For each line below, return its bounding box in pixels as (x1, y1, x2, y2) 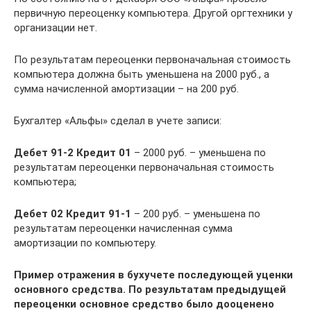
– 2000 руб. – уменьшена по (131, 146, 266, 159)
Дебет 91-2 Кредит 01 (14, 146, 131, 159)
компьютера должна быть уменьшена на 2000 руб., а (14, 68, 269, 81)
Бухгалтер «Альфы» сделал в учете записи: (14, 115, 221, 127)
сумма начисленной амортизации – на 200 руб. (14, 83, 239, 95)
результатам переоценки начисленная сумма (14, 222, 233, 235)
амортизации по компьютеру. (14, 237, 156, 249)
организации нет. (14, 22, 97, 34)
